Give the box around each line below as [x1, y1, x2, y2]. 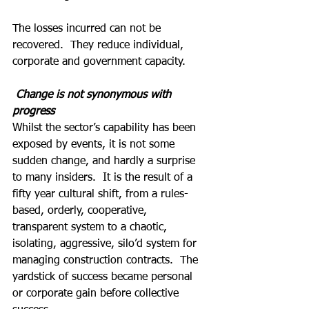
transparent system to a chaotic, [12, 222, 170, 234]
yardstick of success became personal [12, 272, 196, 283]
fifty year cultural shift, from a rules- [12, 189, 188, 201]
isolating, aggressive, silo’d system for [12, 239, 200, 250]
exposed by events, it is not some [12, 139, 178, 151]
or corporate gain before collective [12, 288, 182, 300]
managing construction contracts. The [12, 255, 201, 267]
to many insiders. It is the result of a [12, 172, 196, 184]
